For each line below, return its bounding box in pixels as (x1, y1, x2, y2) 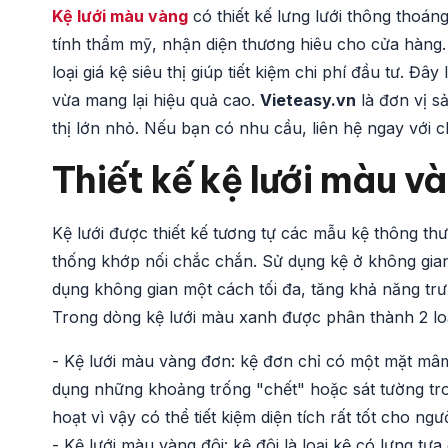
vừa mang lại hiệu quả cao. (52, 89, 260, 110)
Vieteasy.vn (260, 89, 356, 110)
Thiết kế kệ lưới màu (52, 156, 404, 203)
